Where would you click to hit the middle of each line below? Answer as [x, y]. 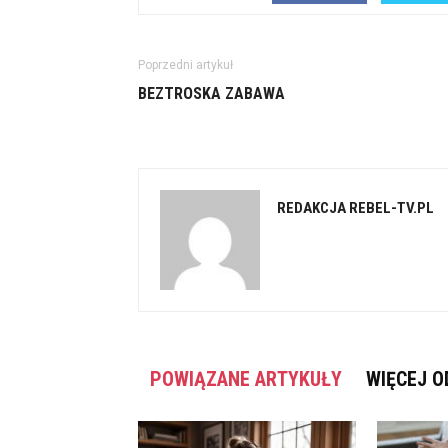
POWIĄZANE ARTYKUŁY [246, 379]
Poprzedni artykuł [185, 65]
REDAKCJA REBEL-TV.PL [355, 208]
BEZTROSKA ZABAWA [211, 93]
